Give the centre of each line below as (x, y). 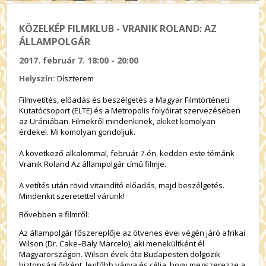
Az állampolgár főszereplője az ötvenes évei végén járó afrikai (132, 233)
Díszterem (76, 79)
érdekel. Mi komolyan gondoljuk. (77, 132)
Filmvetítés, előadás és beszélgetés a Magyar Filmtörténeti (124, 100)
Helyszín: (38, 79)
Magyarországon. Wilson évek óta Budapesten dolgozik (120, 254)
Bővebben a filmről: (54, 215)
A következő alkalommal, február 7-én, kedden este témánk (127, 153)
